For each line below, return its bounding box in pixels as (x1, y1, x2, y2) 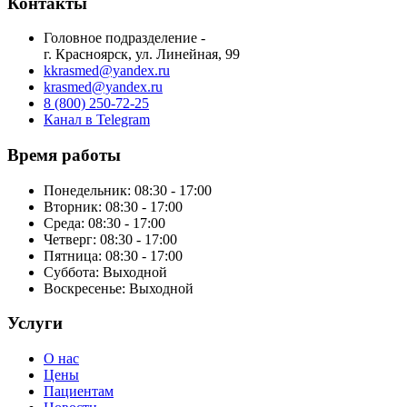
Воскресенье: (44, 280, 125, 296)
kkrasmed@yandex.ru (44, 63, 170, 79)
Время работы (7, 144, 121, 164)
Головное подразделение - (44, 30, 205, 46)
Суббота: (44, 263, 99, 280)
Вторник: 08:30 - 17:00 (44, 198, 183, 214)
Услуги (7, 313, 63, 333)
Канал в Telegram (44, 112, 150, 128)
